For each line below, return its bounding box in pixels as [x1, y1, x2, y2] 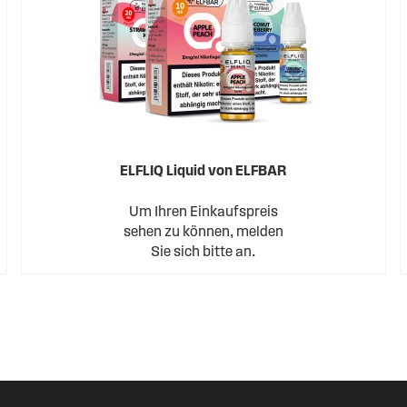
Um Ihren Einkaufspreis [128, 203, 278, 219]
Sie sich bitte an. [151, 243, 256, 259]
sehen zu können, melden [123, 223, 283, 239]
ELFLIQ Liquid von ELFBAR [120, 163, 287, 178]
